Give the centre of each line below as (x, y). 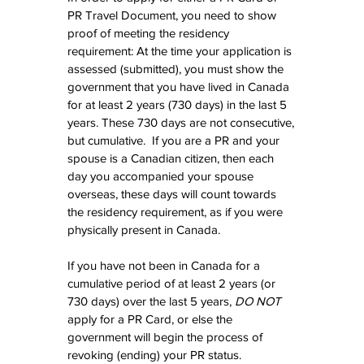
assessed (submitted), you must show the (177, 69)
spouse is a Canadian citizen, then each (172, 158)
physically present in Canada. (144, 230)
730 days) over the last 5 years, (151, 301)
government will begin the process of (167, 337)
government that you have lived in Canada (180, 87)
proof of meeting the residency (150, 33)
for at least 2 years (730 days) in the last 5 (179, 105)
